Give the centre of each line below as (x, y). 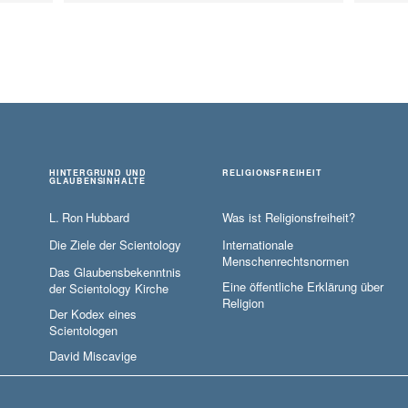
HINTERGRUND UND (98, 173)
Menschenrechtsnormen (286, 261)
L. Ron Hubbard (89, 218)
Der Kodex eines (93, 314)
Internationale (258, 245)
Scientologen (83, 331)
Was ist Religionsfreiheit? (289, 218)
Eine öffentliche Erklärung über (303, 287)
